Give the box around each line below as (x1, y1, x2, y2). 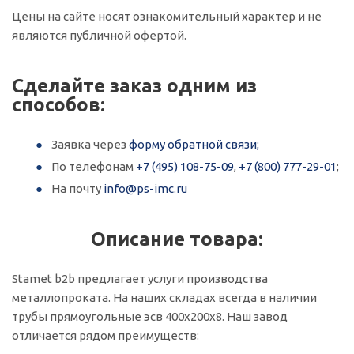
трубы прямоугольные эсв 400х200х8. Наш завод (12, 310, 288, 323)
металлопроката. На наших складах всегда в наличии (12, 291, 317, 304)
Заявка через (51, 137, 129, 151)
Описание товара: (91, 228, 263, 250)
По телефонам (51, 160, 136, 173)
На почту (51, 182, 104, 195)
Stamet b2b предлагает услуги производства (12, 272, 268, 285)
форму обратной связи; (129, 137, 259, 151)
